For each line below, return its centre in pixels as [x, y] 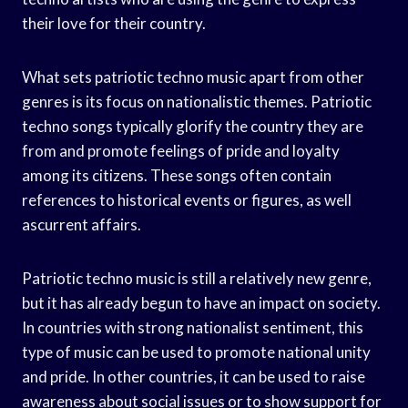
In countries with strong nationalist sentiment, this [193, 327]
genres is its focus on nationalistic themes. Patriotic [197, 101]
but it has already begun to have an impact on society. [201, 302]
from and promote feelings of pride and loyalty [181, 150]
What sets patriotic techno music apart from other [193, 76]
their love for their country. [114, 23]
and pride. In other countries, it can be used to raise [194, 376]
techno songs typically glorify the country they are [193, 126]
